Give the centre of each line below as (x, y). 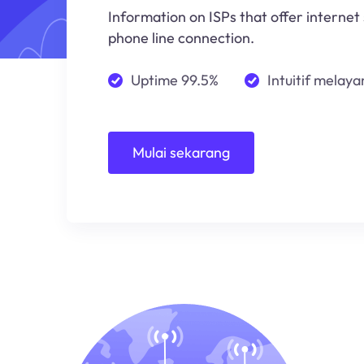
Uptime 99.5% (175, 80)
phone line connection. (181, 38)
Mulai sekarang (181, 152)
